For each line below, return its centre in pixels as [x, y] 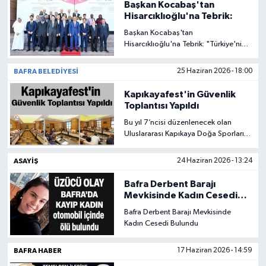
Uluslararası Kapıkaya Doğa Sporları [184, 134]
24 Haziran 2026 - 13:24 [215, 161]
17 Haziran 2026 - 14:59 [215, 250]
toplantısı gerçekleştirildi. [166, 156]
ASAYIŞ [26, 161]
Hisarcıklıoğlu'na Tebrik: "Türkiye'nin [185, 44]
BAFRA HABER [37, 250]
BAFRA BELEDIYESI [46, 71]
